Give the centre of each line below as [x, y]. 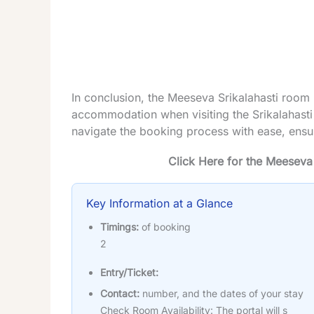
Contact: [120, 293]
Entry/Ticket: [129, 272]
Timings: [120, 227]
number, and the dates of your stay [221, 293]
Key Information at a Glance [159, 204]
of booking [165, 227]
